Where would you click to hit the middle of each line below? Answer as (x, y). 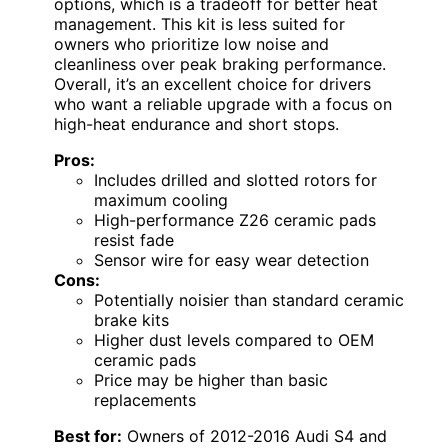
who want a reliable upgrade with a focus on (223, 104)
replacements (145, 400)
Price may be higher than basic (211, 380)
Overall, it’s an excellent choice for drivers (212, 84)
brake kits (131, 320)
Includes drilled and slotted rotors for (235, 180)
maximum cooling (161, 200)
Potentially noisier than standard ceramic (249, 300)
